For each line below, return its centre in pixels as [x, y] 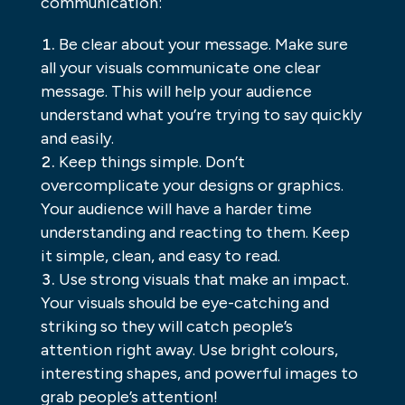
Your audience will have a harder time [176, 209]
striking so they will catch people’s [166, 327]
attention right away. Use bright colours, [189, 350]
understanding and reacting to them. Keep [195, 233]
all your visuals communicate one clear [180, 68]
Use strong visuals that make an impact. [203, 280]
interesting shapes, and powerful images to [199, 374]
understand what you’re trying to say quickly [201, 115]
